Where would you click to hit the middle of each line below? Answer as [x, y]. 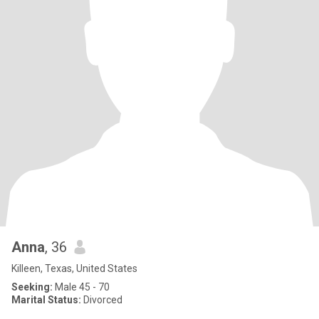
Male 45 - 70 [81, 287]
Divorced [102, 300]
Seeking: [32, 287]
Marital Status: [46, 300]
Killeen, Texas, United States [74, 268]
